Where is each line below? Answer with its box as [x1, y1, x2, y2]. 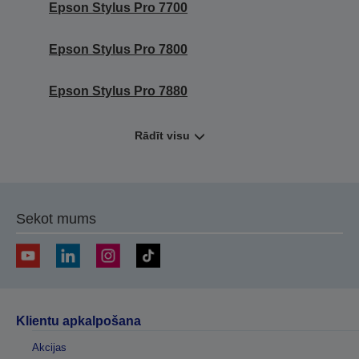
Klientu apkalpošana [16, 313, 141, 328]
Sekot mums [16, 210, 96, 227]
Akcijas [32, 341, 67, 353]
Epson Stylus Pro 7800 [49, 42, 188, 56]
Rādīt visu [135, 128, 190, 142]
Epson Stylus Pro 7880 [49, 83, 188, 98]
